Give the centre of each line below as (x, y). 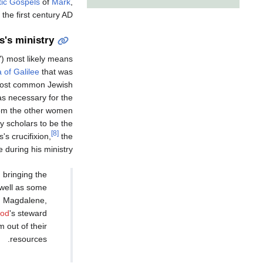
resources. (28, 239)
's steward (28, 213)
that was (56, 71)
